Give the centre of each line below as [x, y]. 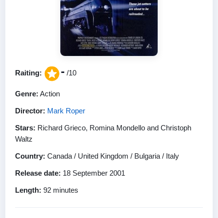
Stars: [25, 127]
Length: [28, 190]
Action [49, 93]
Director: [30, 110]
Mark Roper [66, 110]
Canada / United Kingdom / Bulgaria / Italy [112, 156]
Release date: [38, 173]
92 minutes [60, 190]
